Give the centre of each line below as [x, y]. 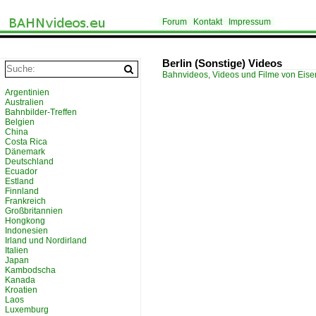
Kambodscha [30, 270]
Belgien [20, 122]
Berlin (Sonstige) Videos [222, 63]
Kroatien [21, 290]
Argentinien [27, 92]
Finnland [22, 191]
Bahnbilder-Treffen [41, 112]
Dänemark [25, 152]
